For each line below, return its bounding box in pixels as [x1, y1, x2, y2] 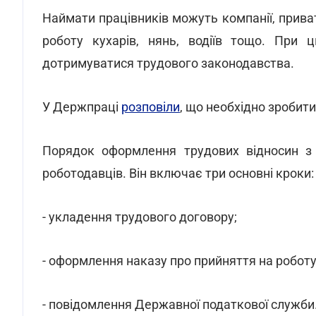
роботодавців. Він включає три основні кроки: [42, 166, 314, 181]
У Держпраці [42, 99, 121, 114]
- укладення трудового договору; [42, 209, 237, 224]
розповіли [121, 99, 180, 114]
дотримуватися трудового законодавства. [42, 56, 294, 71]
